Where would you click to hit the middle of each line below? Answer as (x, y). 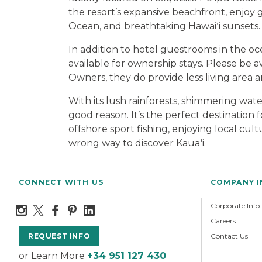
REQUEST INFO (59, 236)
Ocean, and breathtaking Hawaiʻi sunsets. (164, 26)
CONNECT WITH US (61, 182)
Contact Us (229, 236)
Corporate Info (235, 205)
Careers (223, 220)
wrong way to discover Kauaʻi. (138, 143)
